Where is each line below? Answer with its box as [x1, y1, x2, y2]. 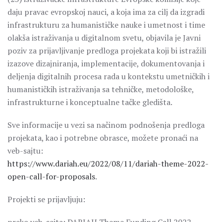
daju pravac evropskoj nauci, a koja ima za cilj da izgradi [7, 6, 205, 17]
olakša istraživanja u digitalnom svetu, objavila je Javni [7, 32, 201, 43]
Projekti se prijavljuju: [7, 194, 85, 205]
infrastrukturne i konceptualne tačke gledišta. [7, 97, 172, 108]
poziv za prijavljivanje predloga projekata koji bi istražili [7, 45, 206, 56]
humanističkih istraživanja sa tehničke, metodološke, [7, 84, 194, 95]
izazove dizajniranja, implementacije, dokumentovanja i [7, 58, 205, 69]
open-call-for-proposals [7, 171, 95, 182]
